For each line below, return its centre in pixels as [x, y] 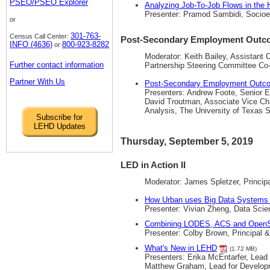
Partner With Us [37, 81]
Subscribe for [59, 117]
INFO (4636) [31, 44]
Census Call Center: [40, 36]
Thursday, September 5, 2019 [187, 142]
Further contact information [57, 64]
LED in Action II [153, 165]
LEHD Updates [59, 126]
